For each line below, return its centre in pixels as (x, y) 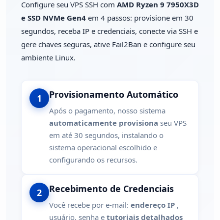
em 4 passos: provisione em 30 (140, 17)
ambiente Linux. (48, 57)
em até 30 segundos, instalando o (106, 135)
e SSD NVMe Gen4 (54, 17)
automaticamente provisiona (104, 123)
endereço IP (153, 205)
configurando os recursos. (93, 159)
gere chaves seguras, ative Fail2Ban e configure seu (108, 44)
